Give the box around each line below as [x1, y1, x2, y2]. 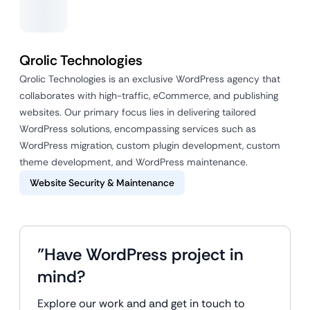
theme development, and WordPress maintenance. [19, 156, 248, 168]
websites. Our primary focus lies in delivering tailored [19, 106, 256, 118]
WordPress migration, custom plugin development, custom [19, 139, 280, 152]
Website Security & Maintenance [30, 176, 174, 189]
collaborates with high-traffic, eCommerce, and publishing [19, 89, 278, 102]
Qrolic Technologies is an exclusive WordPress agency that [19, 73, 280, 85]
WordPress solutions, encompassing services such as [19, 122, 256, 135]
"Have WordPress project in [37, 244, 244, 265]
